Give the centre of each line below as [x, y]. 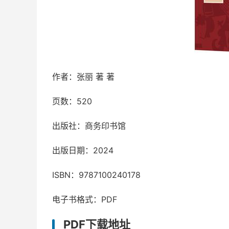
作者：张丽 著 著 [83, 77]
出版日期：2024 [83, 150]
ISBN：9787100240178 [96, 175]
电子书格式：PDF [85, 199]
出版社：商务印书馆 [89, 126]
